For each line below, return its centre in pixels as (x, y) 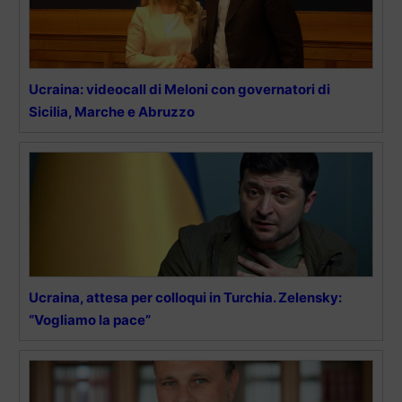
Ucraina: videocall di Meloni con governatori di (179, 89)
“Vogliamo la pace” (90, 319)
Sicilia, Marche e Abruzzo (112, 111)
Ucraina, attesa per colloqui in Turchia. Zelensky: (185, 297)
